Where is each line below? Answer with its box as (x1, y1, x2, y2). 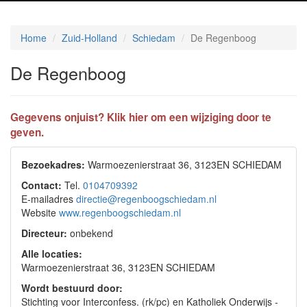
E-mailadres (21, 192, 76, 206)
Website (21, 206, 59, 219)
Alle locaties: (21, 247, 82, 260)
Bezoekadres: (21, 158, 85, 171)
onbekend (67, 226, 113, 240)
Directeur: (21, 226, 67, 240)
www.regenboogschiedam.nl (59, 206, 181, 219)
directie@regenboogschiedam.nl (76, 192, 217, 206)
